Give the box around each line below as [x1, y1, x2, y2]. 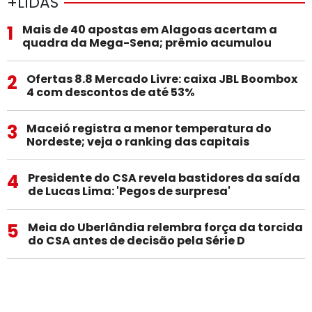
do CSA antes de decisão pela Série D [27, 232, 245, 249]
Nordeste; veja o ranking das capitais [26, 133, 249, 150]
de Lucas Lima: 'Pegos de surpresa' [27, 182, 231, 199]
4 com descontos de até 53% [26, 84, 194, 100]
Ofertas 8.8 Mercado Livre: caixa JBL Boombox [26, 70, 297, 87]
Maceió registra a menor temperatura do [26, 120, 272, 136]
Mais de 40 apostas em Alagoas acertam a [22, 21, 277, 38]
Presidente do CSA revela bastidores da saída [27, 169, 300, 186]
